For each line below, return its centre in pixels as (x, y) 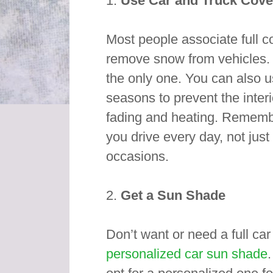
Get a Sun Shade (171, 196)
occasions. (137, 157)
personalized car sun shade (186, 254)
